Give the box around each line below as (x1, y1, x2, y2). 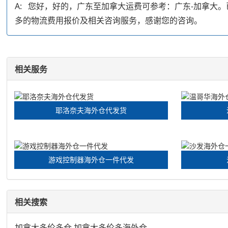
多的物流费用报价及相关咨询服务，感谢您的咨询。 (15, 14, 203, 26)
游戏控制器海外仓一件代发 (48, 155, 134, 165)
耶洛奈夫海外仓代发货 (55, 105, 127, 115)
